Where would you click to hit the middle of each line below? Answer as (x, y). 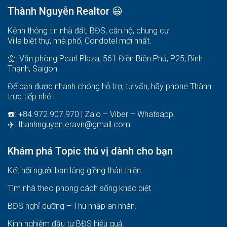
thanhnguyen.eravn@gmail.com (74, 124)
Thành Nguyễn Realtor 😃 (65, 11)
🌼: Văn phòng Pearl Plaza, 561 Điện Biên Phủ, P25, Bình (105, 58)
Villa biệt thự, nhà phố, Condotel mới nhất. (80, 41)
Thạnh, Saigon (32, 68)
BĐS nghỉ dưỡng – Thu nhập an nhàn (71, 206)
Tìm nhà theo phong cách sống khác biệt (79, 188)
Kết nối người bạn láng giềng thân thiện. (75, 170)
